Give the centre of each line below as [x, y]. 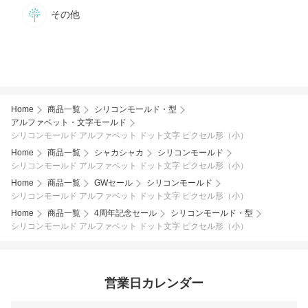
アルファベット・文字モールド [69, 122]
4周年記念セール [125, 213]
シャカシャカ [119, 152]
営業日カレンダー [154, 283]
